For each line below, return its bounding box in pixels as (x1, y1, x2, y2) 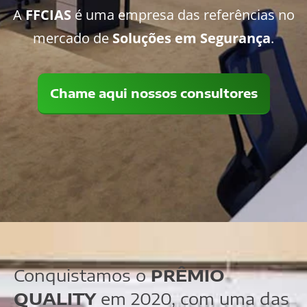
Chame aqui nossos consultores (49, 85, 258, 101)
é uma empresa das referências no (71, 5, 295, 25)
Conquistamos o (14, 265, 151, 286)
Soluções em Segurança (112, 29, 271, 48)
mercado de (33, 29, 112, 48)
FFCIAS (25, 5, 71, 25)
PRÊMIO (151, 265, 225, 286)
